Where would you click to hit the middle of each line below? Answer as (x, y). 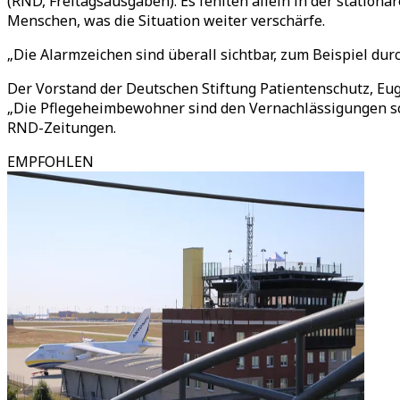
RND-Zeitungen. (62, 128)
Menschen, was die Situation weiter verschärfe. (166, 21)
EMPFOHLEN (50, 162)
